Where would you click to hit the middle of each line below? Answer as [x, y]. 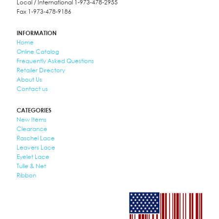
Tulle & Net [31, 166]
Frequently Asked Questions [55, 61]
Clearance [32, 129]
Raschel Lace [35, 138]
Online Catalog [38, 52]
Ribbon [26, 175]
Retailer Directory [41, 70]
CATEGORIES [34, 110]
